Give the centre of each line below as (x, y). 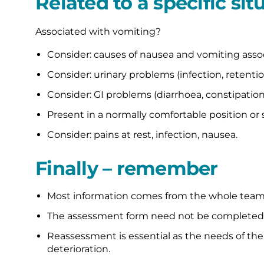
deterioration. (79, 249)
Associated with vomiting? (98, 31)
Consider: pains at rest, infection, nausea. (142, 134)
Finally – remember (127, 168)
